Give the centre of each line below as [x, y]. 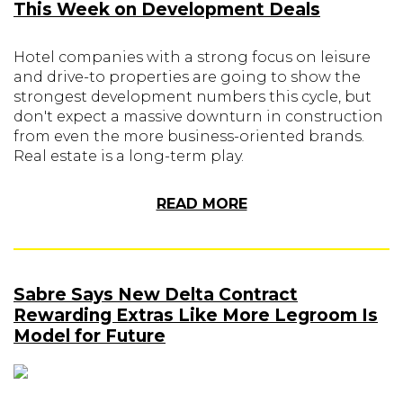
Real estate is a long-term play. [129, 156]
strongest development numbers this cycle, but [193, 97]
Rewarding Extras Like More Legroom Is [196, 315]
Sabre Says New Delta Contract [156, 295]
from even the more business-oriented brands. [189, 136]
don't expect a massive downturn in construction [198, 116]
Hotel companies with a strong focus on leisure [192, 57]
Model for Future [90, 336]
